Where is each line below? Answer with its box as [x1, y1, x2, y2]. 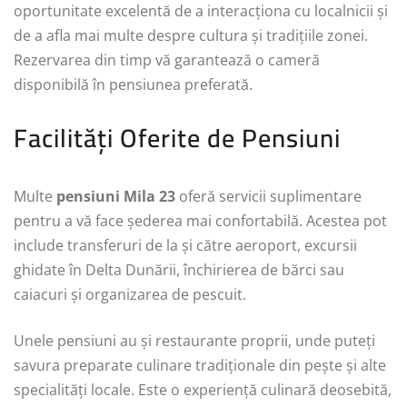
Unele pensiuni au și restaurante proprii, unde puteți [14, 330, 375, 351]
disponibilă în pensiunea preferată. [14, 74, 253, 94]
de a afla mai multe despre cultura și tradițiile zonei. [14, 25, 368, 45]
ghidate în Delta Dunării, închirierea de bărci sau [14, 259, 344, 280]
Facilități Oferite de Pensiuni [14, 114, 341, 162]
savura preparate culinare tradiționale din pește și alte [14, 354, 386, 375]
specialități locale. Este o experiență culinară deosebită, [14, 379, 392, 400]
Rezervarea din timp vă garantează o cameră [14, 49, 320, 70]
